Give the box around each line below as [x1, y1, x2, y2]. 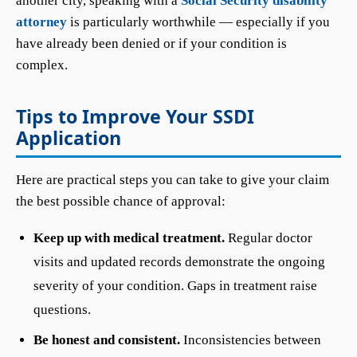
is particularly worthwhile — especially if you [67, 14, 330, 29]
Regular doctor [225, 230, 312, 245]
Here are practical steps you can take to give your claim [16, 172, 329, 187]
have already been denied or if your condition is [16, 36, 287, 51]
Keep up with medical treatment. [33, 230, 225, 245]
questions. [33, 302, 91, 317]
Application [16, 125, 121, 151]
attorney [16, 14, 67, 29]
